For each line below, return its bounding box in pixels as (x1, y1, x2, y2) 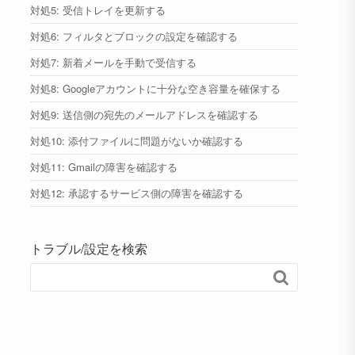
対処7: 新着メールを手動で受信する (30, 55, 197, 70)
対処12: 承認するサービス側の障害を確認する (30, 185, 243, 200)
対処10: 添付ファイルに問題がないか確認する (30, 133, 243, 148)
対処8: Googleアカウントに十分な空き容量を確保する (30, 81, 281, 96)
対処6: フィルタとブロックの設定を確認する (30, 29, 238, 44)
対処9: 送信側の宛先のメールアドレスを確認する (30, 107, 258, 122)
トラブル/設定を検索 (30, 239, 147, 258)
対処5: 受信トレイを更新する (30, 2, 166, 17)
